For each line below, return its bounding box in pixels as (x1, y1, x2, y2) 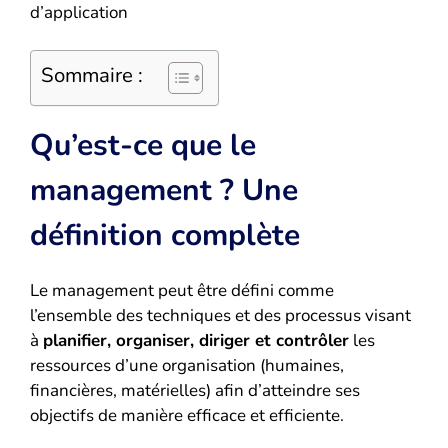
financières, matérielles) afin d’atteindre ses (30, 379, 360, 403)
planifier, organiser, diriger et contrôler (43, 329, 349, 353)
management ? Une (30, 170, 298, 212)
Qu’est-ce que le (30, 125, 256, 167)
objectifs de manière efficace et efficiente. (30, 404, 344, 428)
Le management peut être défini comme (30, 279, 334, 303)
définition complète (30, 215, 300, 257)
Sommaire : (41, 61, 143, 90)
